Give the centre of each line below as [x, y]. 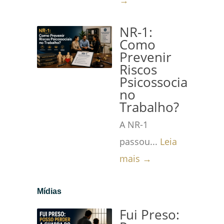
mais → [135, 158]
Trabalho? [149, 107]
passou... [140, 141]
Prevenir [145, 57]
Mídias [49, 191]
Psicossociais [158, 82]
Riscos [138, 70]
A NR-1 [134, 124]
